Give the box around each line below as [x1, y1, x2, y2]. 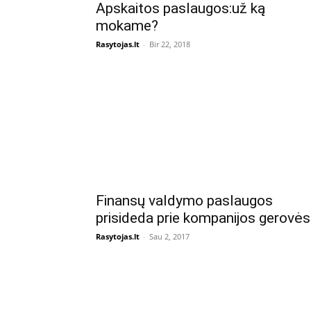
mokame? [96, 17, 158, 34]
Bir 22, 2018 [149, 39, 190, 49]
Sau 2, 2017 [149, 231, 190, 242]
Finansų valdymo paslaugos [96, 192, 273, 209]
